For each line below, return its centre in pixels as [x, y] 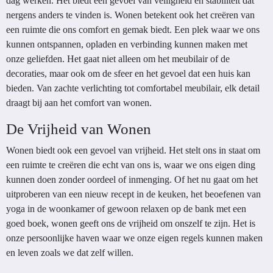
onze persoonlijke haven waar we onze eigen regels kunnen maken [134, 238]
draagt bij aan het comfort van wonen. [79, 103]
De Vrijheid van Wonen [79, 129]
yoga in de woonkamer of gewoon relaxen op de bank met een [126, 209]
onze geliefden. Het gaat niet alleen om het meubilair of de [118, 59]
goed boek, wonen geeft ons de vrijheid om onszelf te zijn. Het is [131, 223]
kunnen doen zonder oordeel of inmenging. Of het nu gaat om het [132, 179]
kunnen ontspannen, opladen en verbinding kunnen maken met [127, 44]
